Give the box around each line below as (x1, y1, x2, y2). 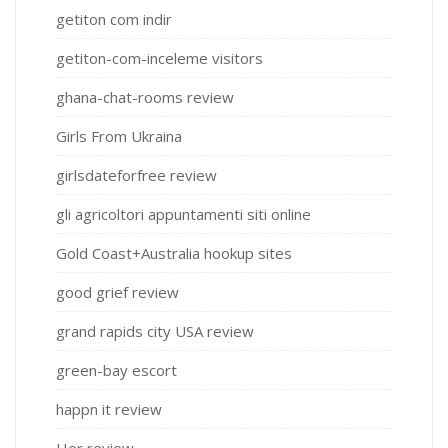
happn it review (56, 399, 162, 420)
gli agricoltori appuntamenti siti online (56, 204, 311, 225)
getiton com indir (56, 9, 172, 30)
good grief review (56, 282, 179, 303)
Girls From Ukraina (56, 126, 182, 147)
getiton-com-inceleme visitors (56, 48, 263, 69)
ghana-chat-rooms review (56, 87, 234, 108)
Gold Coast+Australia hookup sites (56, 243, 292, 264)
